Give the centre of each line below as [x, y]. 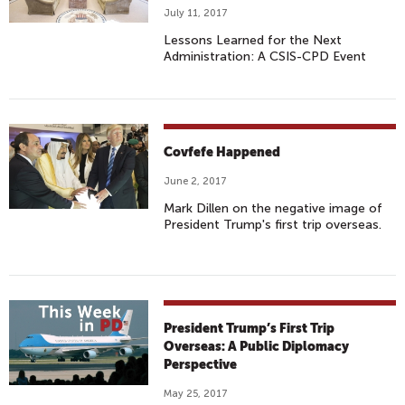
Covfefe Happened [222, 152]
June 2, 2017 [196, 181]
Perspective [201, 364]
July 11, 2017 [196, 13]
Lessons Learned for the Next [253, 40]
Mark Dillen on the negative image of [273, 208]
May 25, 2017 [196, 394]
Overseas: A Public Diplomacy [257, 346]
